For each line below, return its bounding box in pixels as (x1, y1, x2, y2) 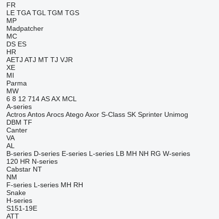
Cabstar (6, 165, 31, 173)
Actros (6, 110, 26, 118)
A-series (6, 103, 32, 110)
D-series (33, 150, 60, 157)
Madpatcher (6, 24, 44, 32)
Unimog (164, 110, 188, 118)
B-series (6, 150, 32, 157)
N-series (31, 157, 58, 165)
